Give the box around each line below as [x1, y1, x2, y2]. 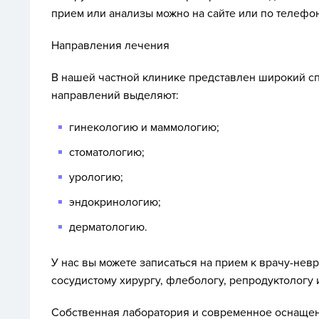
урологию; [69, 170, 123, 184]
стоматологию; [69, 145, 145, 159]
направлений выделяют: [51, 88, 179, 103]
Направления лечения [51, 38, 169, 53]
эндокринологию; [69, 195, 161, 209]
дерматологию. [69, 220, 147, 234]
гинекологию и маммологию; [69, 120, 219, 135]
